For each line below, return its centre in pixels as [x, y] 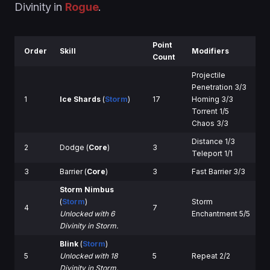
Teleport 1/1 [212, 153]
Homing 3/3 [212, 99]
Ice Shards [80, 99]
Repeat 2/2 [211, 256]
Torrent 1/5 [210, 111]
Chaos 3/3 [210, 123]
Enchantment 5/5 [221, 213]
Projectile [209, 75]
